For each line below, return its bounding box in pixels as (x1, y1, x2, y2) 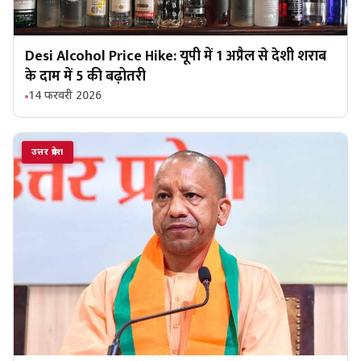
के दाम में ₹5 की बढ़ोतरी (25, 64, 146, 89)
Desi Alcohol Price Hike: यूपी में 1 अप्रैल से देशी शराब (25, 44, 326, 69)
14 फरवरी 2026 (28, 89, 102, 105)
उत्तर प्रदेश (31, 147, 64, 159)
